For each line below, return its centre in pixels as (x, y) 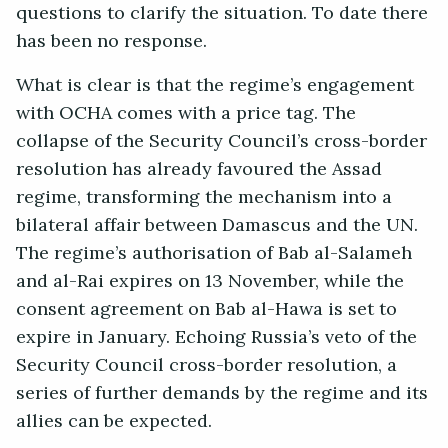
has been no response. (114, 41)
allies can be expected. (116, 421)
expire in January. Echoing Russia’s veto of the (216, 337)
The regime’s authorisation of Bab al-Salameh (214, 253)
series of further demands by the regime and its (222, 393)
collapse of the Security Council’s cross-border (221, 141)
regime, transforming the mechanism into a (204, 197)
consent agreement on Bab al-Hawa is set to (206, 309)
